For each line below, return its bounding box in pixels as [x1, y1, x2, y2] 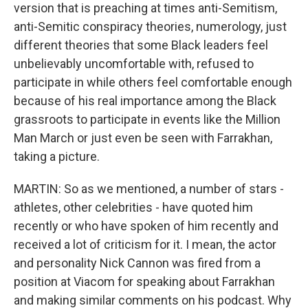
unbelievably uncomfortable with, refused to [14, 56, 254, 71]
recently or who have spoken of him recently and [14, 219, 278, 233]
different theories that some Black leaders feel [14, 38, 268, 52]
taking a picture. [14, 149, 100, 164]
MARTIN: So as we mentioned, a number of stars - [14, 181, 284, 196]
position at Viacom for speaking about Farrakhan [14, 274, 275, 289]
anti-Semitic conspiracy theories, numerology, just [14, 19, 287, 34]
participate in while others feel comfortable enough [14, 75, 292, 89]
